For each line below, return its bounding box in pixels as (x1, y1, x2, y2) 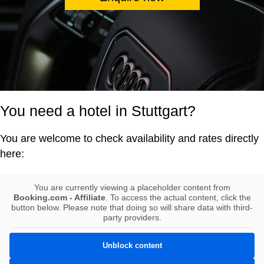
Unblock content (102, 240, 162, 250)
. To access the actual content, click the (105, 192, 251, 202)
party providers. (103, 212, 161, 222)
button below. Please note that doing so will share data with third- (11, 202, 253, 212)
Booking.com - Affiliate (13, 192, 105, 202)
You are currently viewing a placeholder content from (34, 182, 230, 192)
